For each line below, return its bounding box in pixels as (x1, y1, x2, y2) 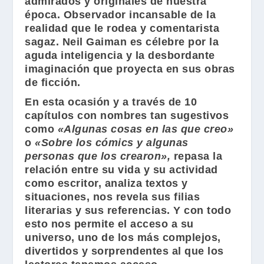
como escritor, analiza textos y (25, 177, 188, 189)
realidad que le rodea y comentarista (25, 22, 220, 34)
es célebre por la (127, 36, 219, 48)
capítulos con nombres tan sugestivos (25, 110, 229, 121)
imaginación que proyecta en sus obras (25, 63, 235, 75)
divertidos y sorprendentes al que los (25, 245, 224, 257)
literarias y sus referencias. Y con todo (25, 204, 232, 216)
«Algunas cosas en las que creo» (57, 123, 234, 135)
